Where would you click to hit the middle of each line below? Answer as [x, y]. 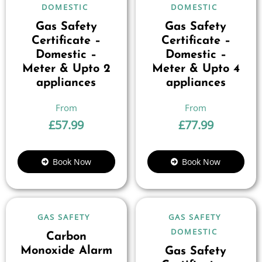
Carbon [66, 237]
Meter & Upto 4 [196, 69]
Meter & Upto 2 [66, 69]
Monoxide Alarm [66, 251]
